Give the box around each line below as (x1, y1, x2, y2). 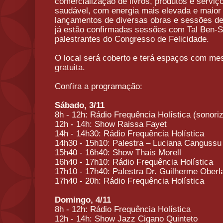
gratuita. (55, 62, 85, 72)
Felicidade (169, 34, 207, 44)
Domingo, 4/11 (55, 195, 111, 205)
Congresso (114, 34, 155, 44)
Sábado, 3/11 (55, 100, 105, 110)
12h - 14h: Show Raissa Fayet (55, 119, 167, 129)
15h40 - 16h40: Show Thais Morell (55, 147, 181, 157)
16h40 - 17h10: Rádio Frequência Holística (55, 157, 213, 167)
